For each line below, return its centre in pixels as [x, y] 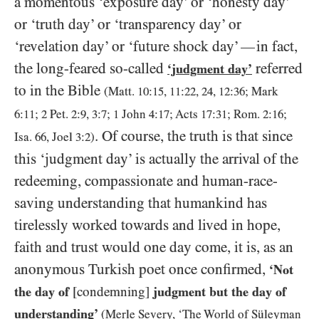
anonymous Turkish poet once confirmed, [142, 270]
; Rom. [245, 115]
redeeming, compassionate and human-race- [146, 181]
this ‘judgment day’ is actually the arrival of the [156, 159]
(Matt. [121, 92]
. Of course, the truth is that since [194, 136]
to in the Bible [57, 91]
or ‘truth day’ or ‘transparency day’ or [128, 25]
